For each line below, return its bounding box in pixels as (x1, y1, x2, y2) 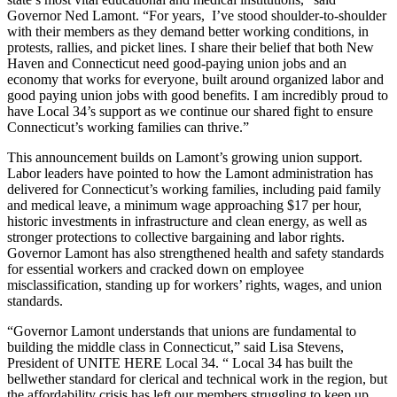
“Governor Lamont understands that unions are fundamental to (7, 323, 356, 339)
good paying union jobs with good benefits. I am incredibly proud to (7, 87, 388, 103)
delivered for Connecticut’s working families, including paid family (7, 181, 381, 197)
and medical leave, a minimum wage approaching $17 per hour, (7, 197, 362, 213)
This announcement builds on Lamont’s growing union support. (7, 149, 362, 165)
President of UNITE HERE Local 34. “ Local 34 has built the (7, 354, 353, 370)
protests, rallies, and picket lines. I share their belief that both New (7, 39, 374, 55)
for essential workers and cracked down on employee (7, 261, 304, 276)
